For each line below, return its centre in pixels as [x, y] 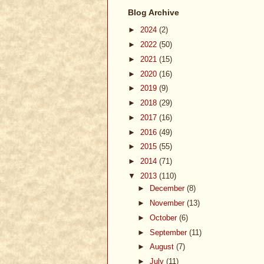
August [163, 247]
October [164, 217]
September [169, 232]
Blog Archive [154, 12]
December [168, 189]
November [168, 203]
